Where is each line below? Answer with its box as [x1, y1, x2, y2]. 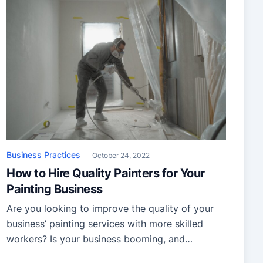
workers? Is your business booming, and [6, 233, 185, 245]
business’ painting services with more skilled [6, 218, 203, 230]
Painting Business [6, 182, 103, 197]
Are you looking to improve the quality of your [6, 203, 214, 215]
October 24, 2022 [92, 151, 150, 160]
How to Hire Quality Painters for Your [6, 166, 205, 181]
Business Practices [6, 150, 80, 160]
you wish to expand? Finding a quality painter [6, 248, 209, 261]
